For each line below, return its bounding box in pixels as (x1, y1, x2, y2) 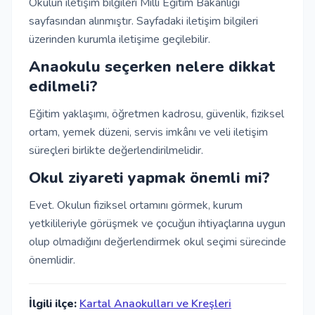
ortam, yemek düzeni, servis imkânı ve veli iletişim (29, 124, 268, 140)
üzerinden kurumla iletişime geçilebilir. (29, 32, 210, 47)
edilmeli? (29, 76, 98, 97)
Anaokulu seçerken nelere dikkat (29, 56, 275, 77)
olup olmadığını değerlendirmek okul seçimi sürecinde (29, 234, 286, 250)
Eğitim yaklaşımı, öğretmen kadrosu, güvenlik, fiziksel (29, 106, 284, 122)
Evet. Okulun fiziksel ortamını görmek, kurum (29, 198, 243, 213)
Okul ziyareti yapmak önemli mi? (29, 167, 270, 188)
